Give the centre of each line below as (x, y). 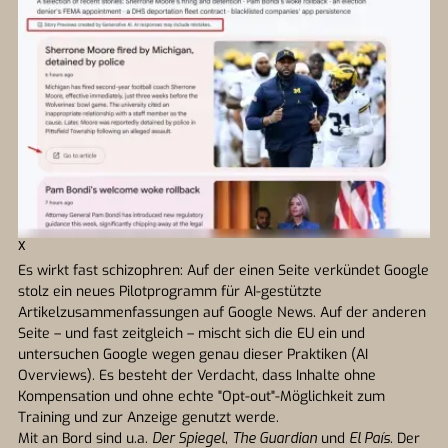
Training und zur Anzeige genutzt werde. (148, 417)
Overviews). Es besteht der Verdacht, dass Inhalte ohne (197, 375)
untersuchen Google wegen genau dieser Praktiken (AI (193, 354)
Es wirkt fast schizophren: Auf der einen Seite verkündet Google (223, 270)
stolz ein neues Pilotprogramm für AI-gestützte (170, 291)
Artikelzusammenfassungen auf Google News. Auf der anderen (222, 312)
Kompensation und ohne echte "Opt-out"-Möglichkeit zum (201, 396)
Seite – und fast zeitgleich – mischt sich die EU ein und (191, 333)
